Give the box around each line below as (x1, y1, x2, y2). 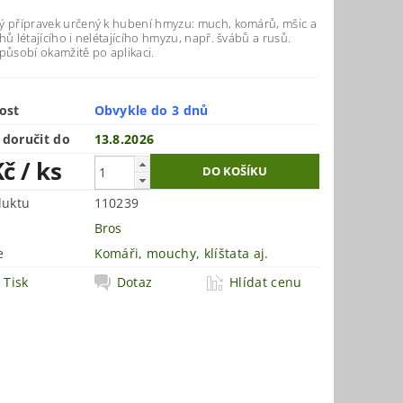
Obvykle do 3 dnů (94, 102, 209, 120)
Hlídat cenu (229, 273, 302, 291)
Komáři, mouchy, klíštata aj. (94, 245, 269, 263)
